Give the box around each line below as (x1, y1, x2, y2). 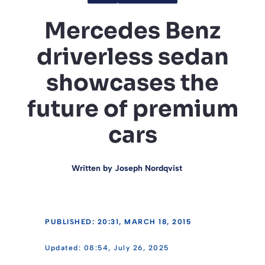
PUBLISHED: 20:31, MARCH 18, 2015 (45, 217, 191, 226)
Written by (71, 163, 115, 173)
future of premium (27, 94, 238, 123)
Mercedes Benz (44, 16, 221, 45)
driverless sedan (36, 42, 229, 71)
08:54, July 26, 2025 (83, 243, 169, 252)
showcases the (46, 68, 219, 97)
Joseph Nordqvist (114, 163, 182, 173)
